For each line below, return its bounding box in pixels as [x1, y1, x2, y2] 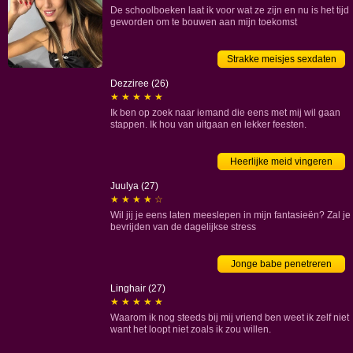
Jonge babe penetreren [231, 258, 332, 269]
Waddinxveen [32, 221, 91, 232]
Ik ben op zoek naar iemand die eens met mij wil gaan [110, 107, 340, 118]
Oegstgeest [32, 13, 80, 24]
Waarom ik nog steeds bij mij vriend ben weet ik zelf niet [110, 312, 349, 323]
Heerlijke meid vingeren [230, 156, 333, 167]
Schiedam [32, 127, 75, 138]
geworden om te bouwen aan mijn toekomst [110, 17, 297, 28]
